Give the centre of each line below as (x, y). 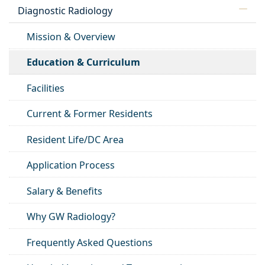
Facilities (46, 88)
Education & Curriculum (83, 62)
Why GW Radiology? (71, 217)
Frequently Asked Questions (90, 242)
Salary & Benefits (64, 191)
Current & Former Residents (90, 114)
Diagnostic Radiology (65, 11)
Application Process (71, 165)
